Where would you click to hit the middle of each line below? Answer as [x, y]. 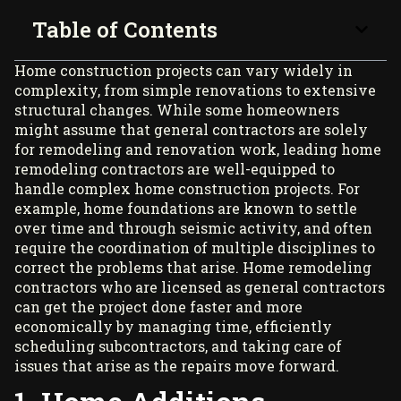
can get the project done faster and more [158, 306]
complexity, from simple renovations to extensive [195, 90]
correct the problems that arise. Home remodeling [193, 267]
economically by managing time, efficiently [173, 326]
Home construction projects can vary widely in [183, 70]
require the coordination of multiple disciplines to [195, 247]
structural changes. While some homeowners [177, 109]
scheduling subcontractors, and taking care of [178, 346]
